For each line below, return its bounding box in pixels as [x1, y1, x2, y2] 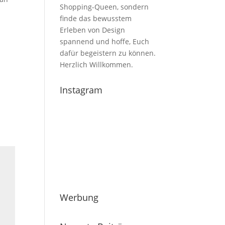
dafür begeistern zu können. [60, 48, 156, 58]
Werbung [60, 191, 99, 203]
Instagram [60, 84, 103, 96]
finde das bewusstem [60, 14, 132, 23]
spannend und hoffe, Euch [60, 37, 150, 46]
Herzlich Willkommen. [60, 60, 134, 69]
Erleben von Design [60, 25, 126, 35]
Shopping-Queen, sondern [60, 2, 149, 12]
